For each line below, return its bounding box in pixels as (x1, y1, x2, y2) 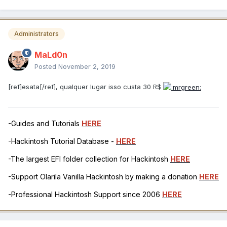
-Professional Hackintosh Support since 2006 (8, 190, 162, 199)
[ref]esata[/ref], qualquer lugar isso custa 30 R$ (8, 82, 163, 91)
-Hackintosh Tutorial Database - (8, 136, 116, 145)
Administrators (14, 29, 59, 37)
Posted (34, 62, 58, 70)
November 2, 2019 (58, 62, 116, 70)
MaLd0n (34, 49, 67, 60)
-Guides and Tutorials (8, 119, 82, 128)
